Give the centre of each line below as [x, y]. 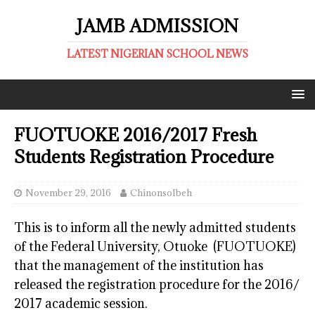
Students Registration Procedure [144, 156]
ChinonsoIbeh [161, 193]
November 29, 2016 [68, 193]
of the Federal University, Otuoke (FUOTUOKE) [155, 246]
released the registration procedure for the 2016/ [157, 284]
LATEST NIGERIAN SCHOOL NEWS [157, 54]
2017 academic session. [81, 303]
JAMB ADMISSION [157, 26]
